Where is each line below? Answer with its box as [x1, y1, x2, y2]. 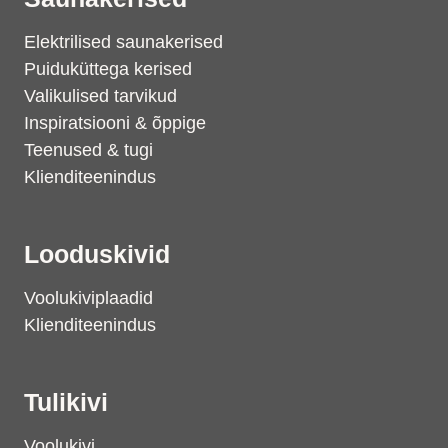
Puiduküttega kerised [24, 59, 192, 79]
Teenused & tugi [24, 140, 153, 160]
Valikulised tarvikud [24, 86, 177, 106]
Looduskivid [24, 240, 170, 268]
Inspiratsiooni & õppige [24, 113, 206, 133]
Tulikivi [24, 388, 108, 416]
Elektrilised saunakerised [24, 32, 223, 52]
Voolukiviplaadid [24, 288, 153, 308]
